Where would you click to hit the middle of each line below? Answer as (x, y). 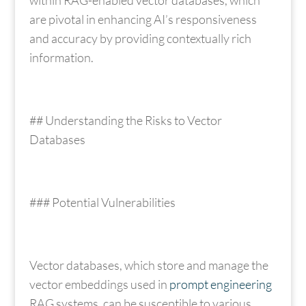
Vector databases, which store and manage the (149, 265)
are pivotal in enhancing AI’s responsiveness (143, 19)
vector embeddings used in (99, 284)
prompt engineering (220, 284)
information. (61, 57)
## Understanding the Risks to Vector (125, 120)
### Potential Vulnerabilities (102, 202)
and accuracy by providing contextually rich (140, 38)
